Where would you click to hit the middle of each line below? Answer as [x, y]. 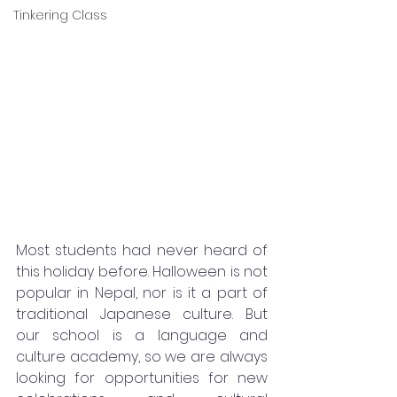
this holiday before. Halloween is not [142, 271]
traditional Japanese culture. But [142, 314]
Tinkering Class [60, 15]
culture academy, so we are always [142, 356]
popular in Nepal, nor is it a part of [142, 292]
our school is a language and [142, 335]
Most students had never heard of [142, 250]
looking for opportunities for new [142, 378]
